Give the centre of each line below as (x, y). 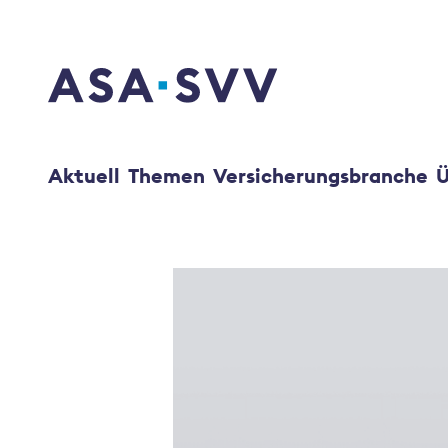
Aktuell (84, 175)
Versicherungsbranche (320, 175)
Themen (166, 175)
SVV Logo (84, 98)
